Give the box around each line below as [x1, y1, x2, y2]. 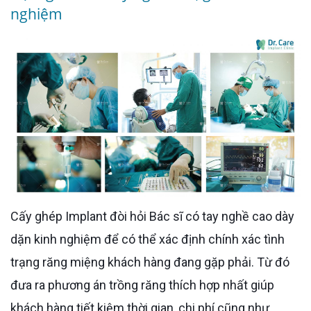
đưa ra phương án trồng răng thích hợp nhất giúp [10, 278, 274, 293]
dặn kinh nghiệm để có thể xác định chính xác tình [10, 232, 285, 247]
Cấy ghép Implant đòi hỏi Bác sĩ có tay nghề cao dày [10, 209, 19, 224]
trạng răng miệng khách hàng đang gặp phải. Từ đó [10, 255, 289, 270]
